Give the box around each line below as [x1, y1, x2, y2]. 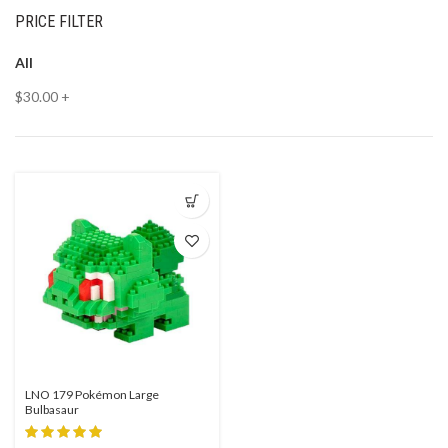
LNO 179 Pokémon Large [25, 387, 159, 402]
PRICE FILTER [15, 12, 103, 31]
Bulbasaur [25, 402, 79, 417]
